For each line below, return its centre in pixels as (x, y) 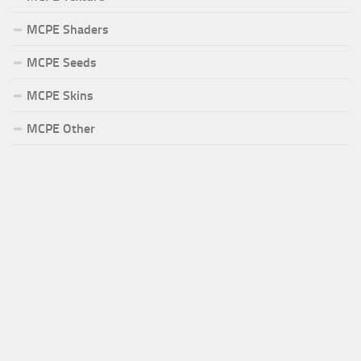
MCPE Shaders (68, 30)
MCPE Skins (60, 96)
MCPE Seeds (62, 63)
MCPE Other (61, 129)
